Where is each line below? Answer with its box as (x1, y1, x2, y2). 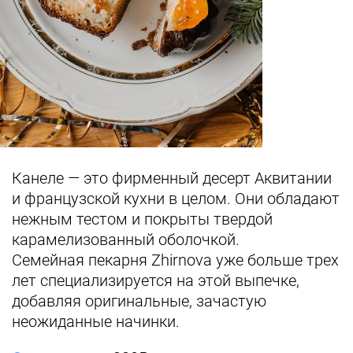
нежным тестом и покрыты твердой (12, 210, 273, 229)
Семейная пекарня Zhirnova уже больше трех (12, 251, 339, 269)
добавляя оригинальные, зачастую (12, 292, 266, 310)
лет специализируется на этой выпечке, (12, 271, 299, 290)
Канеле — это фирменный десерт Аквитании (12, 169, 332, 188)
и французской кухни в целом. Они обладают (12, 189, 340, 208)
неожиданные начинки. (12, 312, 180, 331)
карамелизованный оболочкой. (12, 230, 240, 249)
